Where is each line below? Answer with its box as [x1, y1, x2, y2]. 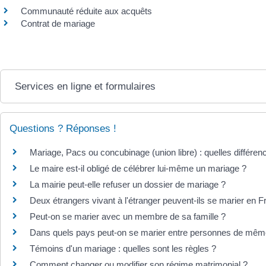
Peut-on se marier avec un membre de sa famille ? [30, 211, 226, 221]
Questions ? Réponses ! [9, 123, 116, 134]
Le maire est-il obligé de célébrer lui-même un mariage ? [30, 163, 246, 173]
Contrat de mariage [21, 18, 95, 28]
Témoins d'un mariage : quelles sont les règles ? [30, 243, 216, 254]
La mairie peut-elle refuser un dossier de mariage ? [30, 179, 226, 189]
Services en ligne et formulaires [15, 81, 156, 92]
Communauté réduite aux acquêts [21, 5, 152, 16]
